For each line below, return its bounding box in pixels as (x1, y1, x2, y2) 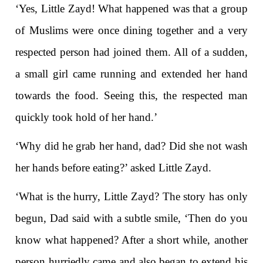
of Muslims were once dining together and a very (15, 24, 248, 37)
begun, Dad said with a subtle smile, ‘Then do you (15, 212, 248, 225)
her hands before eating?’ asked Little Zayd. (15, 161, 212, 174)
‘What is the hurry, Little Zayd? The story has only (15, 190, 248, 203)
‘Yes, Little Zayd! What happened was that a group (15, 2, 248, 15)
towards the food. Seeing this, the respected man (15, 89, 248, 102)
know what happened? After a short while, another (15, 234, 248, 247)
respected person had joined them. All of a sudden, (15, 46, 248, 59)
